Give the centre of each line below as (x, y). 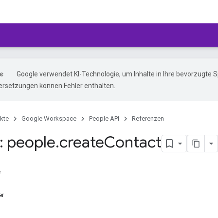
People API (104, 118)
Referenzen (148, 118)
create (82, 142)
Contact (133, 142)
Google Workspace (49, 118)
